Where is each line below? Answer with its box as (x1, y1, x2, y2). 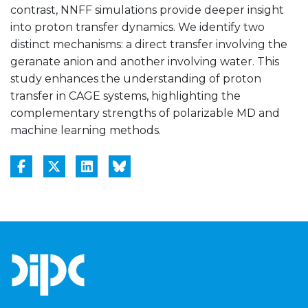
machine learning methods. (10, 124, 161, 137)
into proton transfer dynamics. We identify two (10, 21, 265, 34)
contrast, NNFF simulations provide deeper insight (10, 3, 284, 17)
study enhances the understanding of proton (10, 72, 261, 86)
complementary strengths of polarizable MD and (10, 107, 280, 120)
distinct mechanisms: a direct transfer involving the (10, 38, 287, 52)
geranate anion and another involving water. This (10, 55, 279, 69)
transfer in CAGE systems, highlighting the (10, 89, 241, 103)
